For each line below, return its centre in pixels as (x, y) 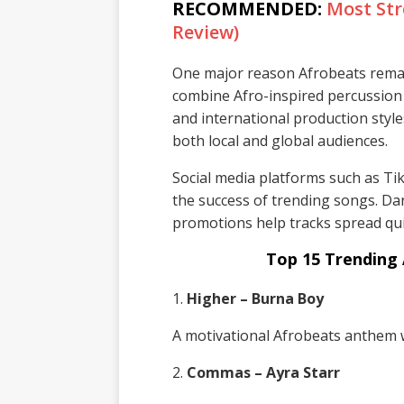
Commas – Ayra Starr (263, 373)
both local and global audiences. (280, 141)
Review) (205, 32)
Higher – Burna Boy (255, 299)
